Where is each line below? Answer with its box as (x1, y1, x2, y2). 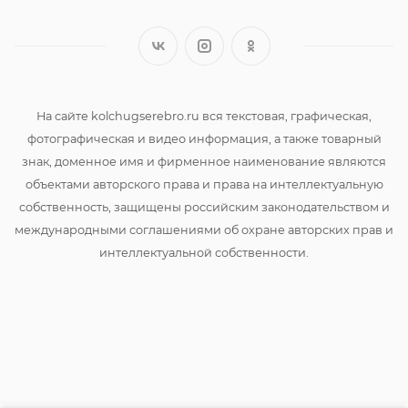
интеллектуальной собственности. (99, 246, 309, 260)
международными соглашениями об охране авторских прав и (15, 223, 393, 238)
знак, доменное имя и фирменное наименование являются (22, 155, 386, 169)
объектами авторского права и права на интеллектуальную (25, 178, 383, 192)
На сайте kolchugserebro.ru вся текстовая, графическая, (36, 109, 372, 124)
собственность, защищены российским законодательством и (18, 200, 390, 215)
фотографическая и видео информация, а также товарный (26, 132, 382, 147)
